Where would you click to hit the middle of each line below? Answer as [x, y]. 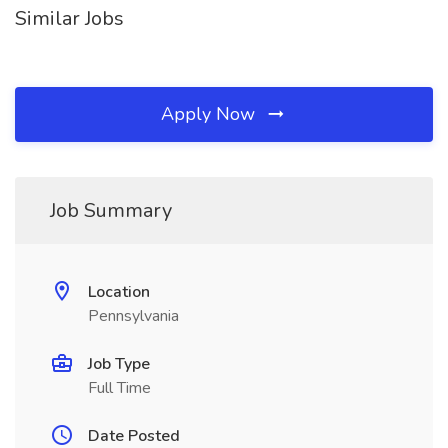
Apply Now [210, 114]
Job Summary [111, 210]
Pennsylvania [133, 316]
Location [119, 292]
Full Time [119, 388]
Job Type [119, 364]
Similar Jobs [69, 18]
